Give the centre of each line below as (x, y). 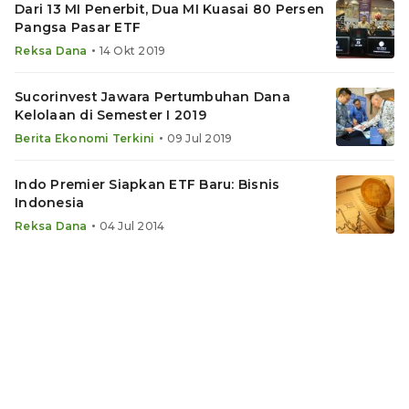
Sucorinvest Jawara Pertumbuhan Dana (152, 97)
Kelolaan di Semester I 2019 (110, 115)
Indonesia (50, 203)
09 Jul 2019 (199, 138)
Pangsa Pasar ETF (78, 27)
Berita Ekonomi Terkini (85, 138)
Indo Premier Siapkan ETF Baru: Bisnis (147, 184)
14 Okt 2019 (132, 51)
